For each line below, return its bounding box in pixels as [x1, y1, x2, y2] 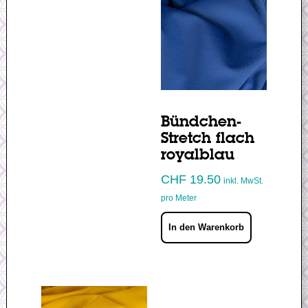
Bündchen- [160, 115, 241, 131]
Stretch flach [160, 131, 254, 147]
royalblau [160, 148, 234, 164]
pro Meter [160, 193, 197, 203]
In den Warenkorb [168, 221, 244, 232]
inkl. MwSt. [223, 176, 263, 186]
